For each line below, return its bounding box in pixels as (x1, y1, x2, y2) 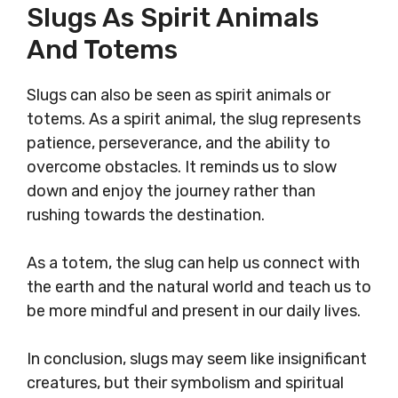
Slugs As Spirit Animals (27, 2, 319, 35)
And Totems (27, 34, 178, 67)
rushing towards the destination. (27, 205, 265, 226)
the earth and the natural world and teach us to (27, 277, 371, 298)
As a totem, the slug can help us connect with (27, 253, 360, 274)
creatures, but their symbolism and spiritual (27, 373, 344, 394)
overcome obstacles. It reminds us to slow (27, 157, 337, 178)
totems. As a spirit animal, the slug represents (27, 109, 361, 130)
